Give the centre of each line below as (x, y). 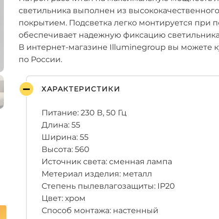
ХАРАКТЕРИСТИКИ (81, 89)
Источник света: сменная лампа (107, 162)
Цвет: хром (64, 198)
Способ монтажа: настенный (100, 210)
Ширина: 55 (65, 137)
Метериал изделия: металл (97, 174)
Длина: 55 (61, 125)
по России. (40, 59)
